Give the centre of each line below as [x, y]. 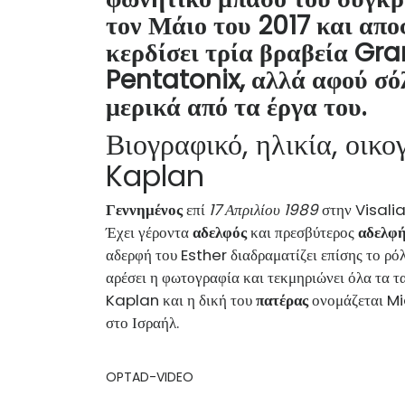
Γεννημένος [144, 209]
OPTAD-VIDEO [150, 377]
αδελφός [220, 232]
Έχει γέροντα [149, 232]
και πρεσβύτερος [302, 232]
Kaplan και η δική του [181, 300]
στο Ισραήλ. [142, 322]
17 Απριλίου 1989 [264, 209]
